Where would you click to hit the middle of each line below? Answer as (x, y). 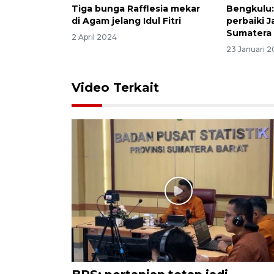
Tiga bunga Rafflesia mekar (136, 9)
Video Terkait (115, 88)
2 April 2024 (94, 37)
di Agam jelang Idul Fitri (126, 21)
